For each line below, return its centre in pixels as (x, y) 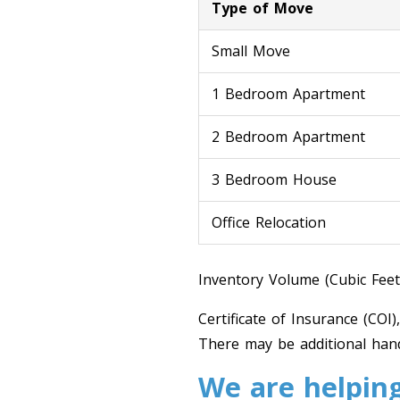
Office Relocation (269, 222)
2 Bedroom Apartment (288, 137)
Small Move (251, 51)
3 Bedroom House (274, 179)
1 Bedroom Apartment (288, 94)
